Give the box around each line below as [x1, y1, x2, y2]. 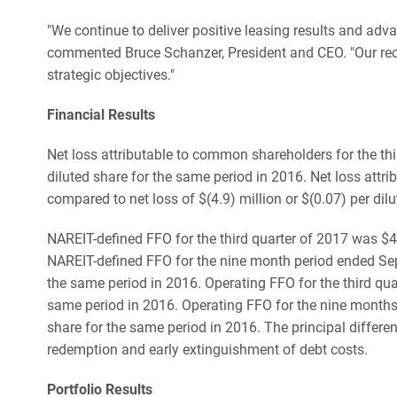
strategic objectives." [47, 66, 175, 83]
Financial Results [47, 105, 155, 123]
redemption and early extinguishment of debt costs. [47, 340, 368, 358]
